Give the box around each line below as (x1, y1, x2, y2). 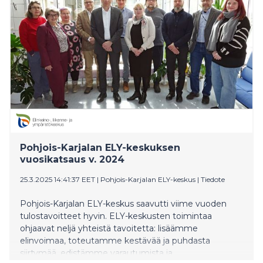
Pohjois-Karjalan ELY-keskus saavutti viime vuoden (20, 198, 227, 209)
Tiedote (201, 174, 225, 184)
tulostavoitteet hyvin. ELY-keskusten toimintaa (20, 210, 212, 221)
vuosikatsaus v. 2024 (20, 153, 124, 165)
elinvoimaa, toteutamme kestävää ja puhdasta (20, 235, 210, 246)
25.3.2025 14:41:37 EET (20, 174, 95, 184)
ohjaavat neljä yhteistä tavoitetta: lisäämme (20, 222, 198, 234)
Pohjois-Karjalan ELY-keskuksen (20, 141, 180, 153)
